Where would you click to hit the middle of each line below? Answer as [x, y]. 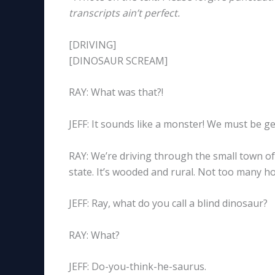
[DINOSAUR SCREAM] [118, 60]
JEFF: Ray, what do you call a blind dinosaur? [168, 203]
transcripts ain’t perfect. [124, 13]
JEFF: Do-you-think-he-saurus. [137, 267]
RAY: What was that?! [116, 92]
